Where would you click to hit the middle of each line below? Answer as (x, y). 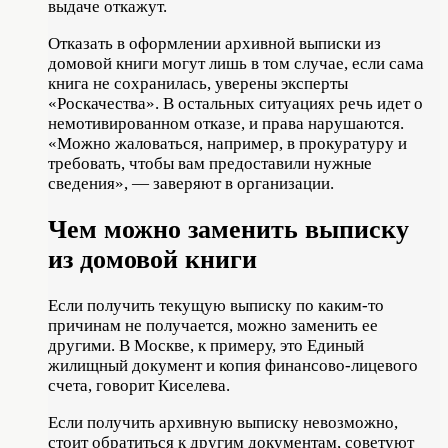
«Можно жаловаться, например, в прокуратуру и (227, 143)
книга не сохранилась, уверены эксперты (198, 83)
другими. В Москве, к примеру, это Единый (206, 345)
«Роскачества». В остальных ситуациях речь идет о (235, 103)
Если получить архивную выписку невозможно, (223, 422)
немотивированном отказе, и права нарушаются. (226, 123)
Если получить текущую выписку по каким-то (216, 305)
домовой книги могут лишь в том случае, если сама (236, 63)
